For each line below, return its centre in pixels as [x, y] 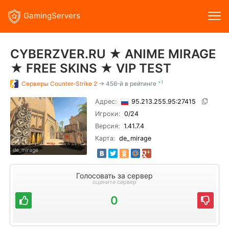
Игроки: [108, 114]
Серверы [36, 84]
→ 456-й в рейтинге [128, 84]
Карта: [105, 138]
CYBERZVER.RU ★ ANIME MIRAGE [113, 54]
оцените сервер [114, 182]
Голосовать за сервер [114, 176]
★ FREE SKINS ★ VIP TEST [91, 68]
